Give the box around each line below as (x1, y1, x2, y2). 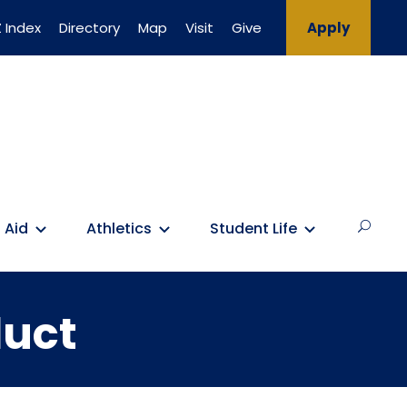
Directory (59, 18, 120, 37)
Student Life (210, 217, 297, 239)
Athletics (86, 217, 152, 239)
